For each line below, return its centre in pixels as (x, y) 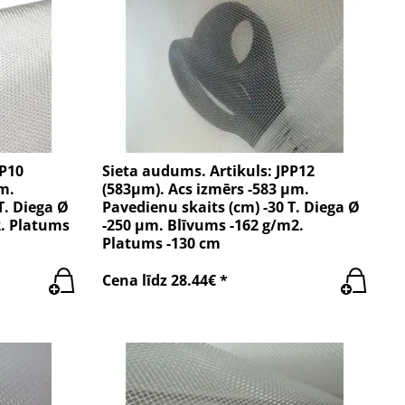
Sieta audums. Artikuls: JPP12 (209, 170)
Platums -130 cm (162, 243)
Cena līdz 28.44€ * (165, 281)
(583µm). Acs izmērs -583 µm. (206, 188)
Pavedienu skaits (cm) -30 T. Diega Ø (231, 207)
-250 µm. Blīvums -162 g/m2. (203, 225)
